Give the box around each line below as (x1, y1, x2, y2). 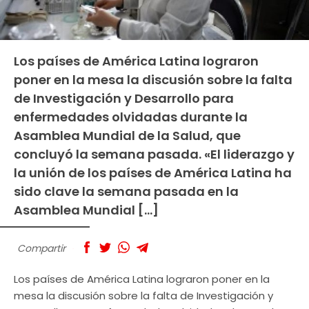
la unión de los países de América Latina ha (14, 163, 292, 181)
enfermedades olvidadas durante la (14, 108, 248, 126)
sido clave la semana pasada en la (14, 182, 239, 200)
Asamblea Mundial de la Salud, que (14, 126, 241, 144)
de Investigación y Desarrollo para (14, 89, 234, 107)
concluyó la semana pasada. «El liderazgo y (14, 145, 295, 163)
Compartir (17, 241, 66, 255)
